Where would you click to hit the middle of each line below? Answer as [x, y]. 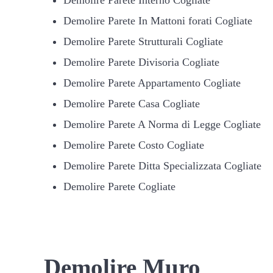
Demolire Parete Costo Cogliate [133, 145]
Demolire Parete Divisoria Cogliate [141, 62]
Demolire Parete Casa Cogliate [131, 103]
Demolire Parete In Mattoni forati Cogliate [158, 20]
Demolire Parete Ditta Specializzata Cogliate [162, 165]
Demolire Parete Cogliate [119, 186]
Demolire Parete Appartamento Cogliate [152, 83]
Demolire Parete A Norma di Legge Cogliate [162, 124]
